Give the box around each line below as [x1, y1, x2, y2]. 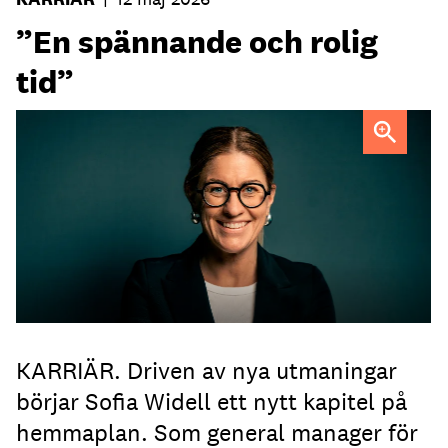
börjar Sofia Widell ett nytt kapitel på [16, 385, 407, 417]
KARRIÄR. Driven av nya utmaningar [16, 354, 397, 386]
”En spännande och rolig [16, 21, 378, 63]
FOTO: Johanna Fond [104, 126, 254, 148]
